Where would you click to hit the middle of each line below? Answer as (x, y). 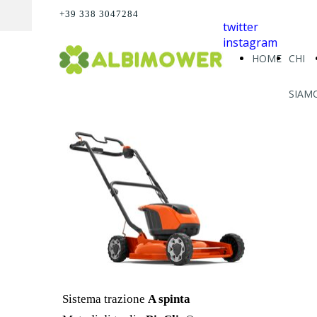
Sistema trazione (105, 299)
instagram (250, 42)
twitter (241, 27)
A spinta (169, 299)
